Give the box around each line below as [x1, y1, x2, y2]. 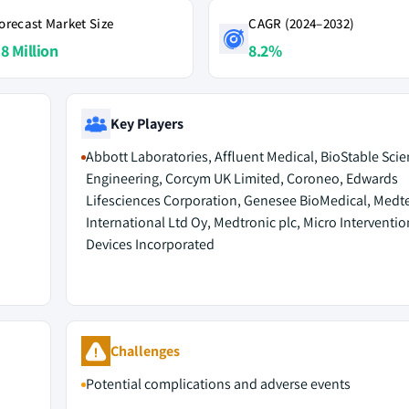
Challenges [110, 341, 180, 361]
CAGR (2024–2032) [248, 15, 355, 32]
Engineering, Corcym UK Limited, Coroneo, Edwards [85, 169, 398, 188]
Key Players [110, 113, 184, 133]
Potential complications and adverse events [85, 374, 351, 393]
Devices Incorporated [85, 235, 215, 254]
